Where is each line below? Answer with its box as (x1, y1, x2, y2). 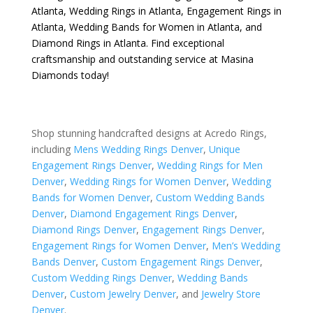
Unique (208, 143, 240, 156)
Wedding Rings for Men (156, 159, 263, 172)
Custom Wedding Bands (155, 191, 265, 204)
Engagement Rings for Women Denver (31, 239, 206, 252)
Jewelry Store (201, 287, 261, 300)
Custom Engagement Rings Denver (101, 255, 260, 268)
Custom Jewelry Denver (69, 287, 176, 300)
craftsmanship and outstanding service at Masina (31, 52, 254, 66)
